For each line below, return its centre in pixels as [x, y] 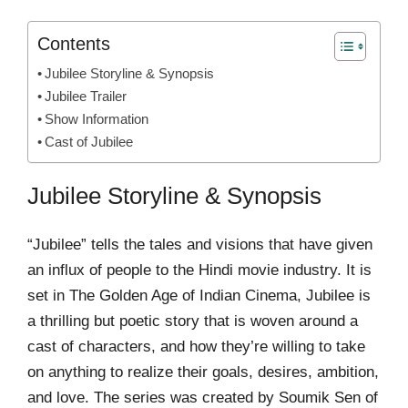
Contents [74, 44]
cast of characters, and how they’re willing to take [196, 347]
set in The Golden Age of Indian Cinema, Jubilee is [199, 296]
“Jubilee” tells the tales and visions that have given [200, 245]
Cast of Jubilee [89, 142]
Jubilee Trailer [86, 97]
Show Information [97, 119]
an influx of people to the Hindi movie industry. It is [199, 270]
